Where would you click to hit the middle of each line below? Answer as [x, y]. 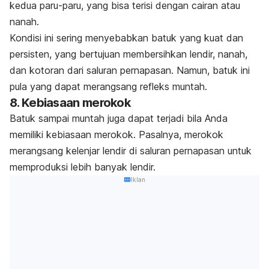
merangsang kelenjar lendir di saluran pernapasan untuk [131, 150]
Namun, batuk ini [213, 70]
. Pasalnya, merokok [178, 134]
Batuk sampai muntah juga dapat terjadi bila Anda [119, 118]
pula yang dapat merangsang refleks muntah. [108, 86]
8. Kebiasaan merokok [71, 102]
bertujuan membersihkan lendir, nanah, [163, 54]
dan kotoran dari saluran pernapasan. [93, 70]
